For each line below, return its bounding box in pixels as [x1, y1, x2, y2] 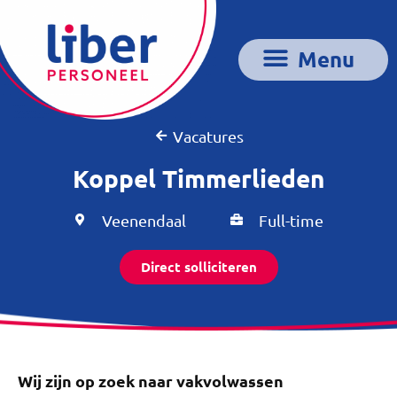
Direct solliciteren [140, 257, 257, 276]
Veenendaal [102, 210, 186, 230]
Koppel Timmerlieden [73, 161, 324, 193]
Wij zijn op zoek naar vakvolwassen [18, 370, 284, 391]
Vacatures [173, 126, 245, 145]
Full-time [259, 210, 323, 230]
